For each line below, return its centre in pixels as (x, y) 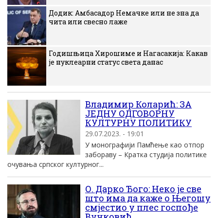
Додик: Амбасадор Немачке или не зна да (124, 13)
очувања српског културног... (55, 164)
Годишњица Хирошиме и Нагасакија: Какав (128, 53)
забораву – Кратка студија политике (146, 154)
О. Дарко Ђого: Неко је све (143, 189)
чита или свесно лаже (88, 22)
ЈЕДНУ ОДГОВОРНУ (130, 113)
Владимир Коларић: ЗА (138, 104)
